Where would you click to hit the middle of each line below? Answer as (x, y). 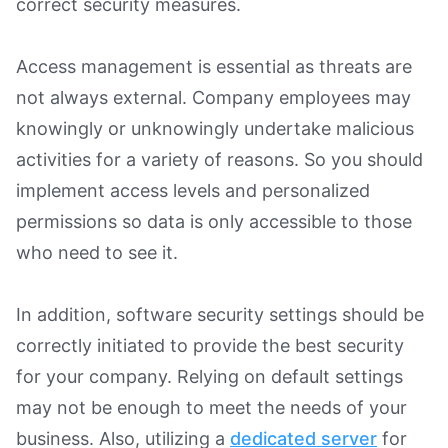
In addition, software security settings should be (220, 314)
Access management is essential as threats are (214, 66)
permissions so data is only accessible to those (214, 221)
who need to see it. (97, 252)
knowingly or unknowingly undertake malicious (215, 128)
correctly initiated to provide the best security (210, 345)
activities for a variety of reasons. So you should (219, 159)
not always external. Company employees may (213, 97)
